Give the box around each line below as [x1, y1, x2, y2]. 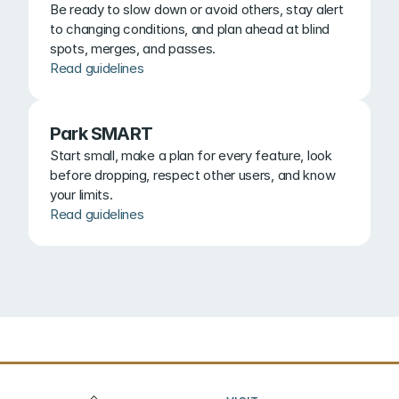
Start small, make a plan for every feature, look [50, 147, 332, 164]
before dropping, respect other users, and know [50, 167, 336, 183]
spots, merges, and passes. [50, 40, 216, 57]
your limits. [50, 186, 113, 203]
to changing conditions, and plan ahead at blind [50, 20, 330, 37]
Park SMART [50, 123, 152, 144]
